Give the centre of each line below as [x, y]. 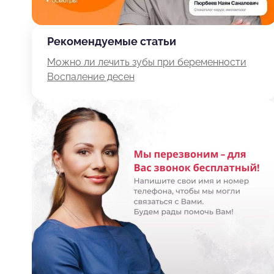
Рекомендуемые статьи [112, 42]
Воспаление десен [91, 77]
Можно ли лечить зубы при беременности [147, 62]
